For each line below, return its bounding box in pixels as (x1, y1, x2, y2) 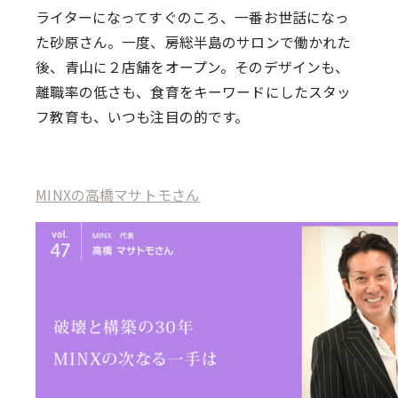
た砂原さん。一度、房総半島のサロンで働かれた (36, 32, 352, 53)
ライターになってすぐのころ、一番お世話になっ (36, 7, 350, 28)
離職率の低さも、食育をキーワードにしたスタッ (36, 82, 352, 103)
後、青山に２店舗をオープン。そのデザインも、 (36, 57, 350, 78)
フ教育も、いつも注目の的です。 (36, 107, 250, 128)
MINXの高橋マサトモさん (36, 184, 201, 205)
